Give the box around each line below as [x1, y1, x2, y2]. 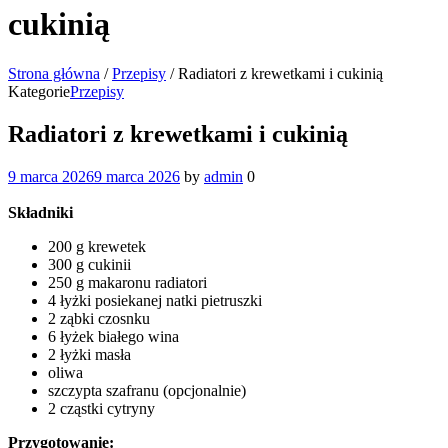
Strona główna [8, 64, 100, 82]
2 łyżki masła [48, 345, 131, 363]
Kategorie [8, 82, 70, 100]
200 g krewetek [48, 237, 146, 255]
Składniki [8, 203, 73, 221]
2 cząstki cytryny [48, 399, 155, 417]
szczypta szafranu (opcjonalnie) [48, 381, 246, 399]
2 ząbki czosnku [48, 309, 150, 327]
